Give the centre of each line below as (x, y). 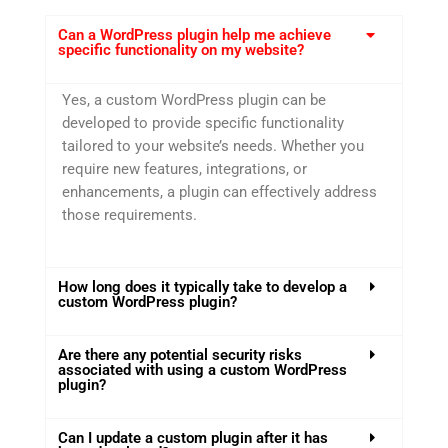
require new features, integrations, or (184, 169)
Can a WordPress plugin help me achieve (194, 35)
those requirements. (129, 215)
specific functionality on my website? (181, 50)
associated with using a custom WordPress (202, 369)
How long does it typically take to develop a (202, 286)
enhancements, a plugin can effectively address (219, 192)
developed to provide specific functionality (203, 123)
